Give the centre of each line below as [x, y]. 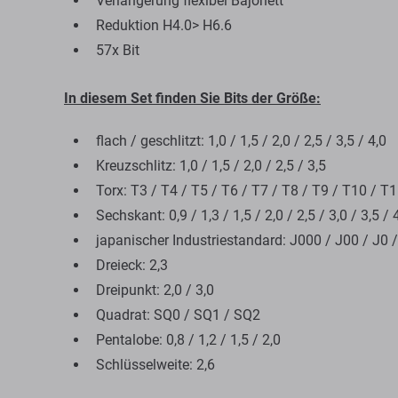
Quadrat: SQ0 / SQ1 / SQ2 [178, 315]
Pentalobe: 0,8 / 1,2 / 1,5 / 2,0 [188, 340]
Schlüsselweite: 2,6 [155, 365]
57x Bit [118, 50]
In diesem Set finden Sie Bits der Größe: [192, 98]
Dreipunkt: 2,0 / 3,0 [155, 290]
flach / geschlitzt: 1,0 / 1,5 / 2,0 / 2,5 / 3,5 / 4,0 [241, 141]
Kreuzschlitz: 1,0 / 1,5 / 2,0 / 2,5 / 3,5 [211, 166]
